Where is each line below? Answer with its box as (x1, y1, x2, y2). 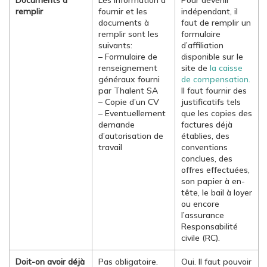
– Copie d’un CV (98, 97, 159, 107)
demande (98, 119, 135, 130)
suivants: (98, 40, 132, 51)
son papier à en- (181, 176, 245, 187)
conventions (181, 142, 228, 153)
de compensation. (181, 74, 250, 85)
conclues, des (181, 153, 232, 164)
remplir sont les (98, 29, 159, 39)
